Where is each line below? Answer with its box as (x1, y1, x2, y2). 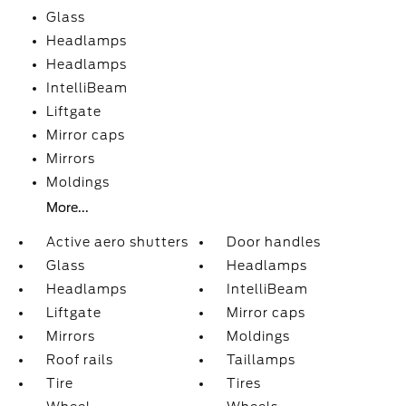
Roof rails (45, 353, 113, 367)
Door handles (227, 235, 322, 249)
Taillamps (227, 353, 296, 367)
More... (45, 200, 89, 215)
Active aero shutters (45, 235, 188, 249)
